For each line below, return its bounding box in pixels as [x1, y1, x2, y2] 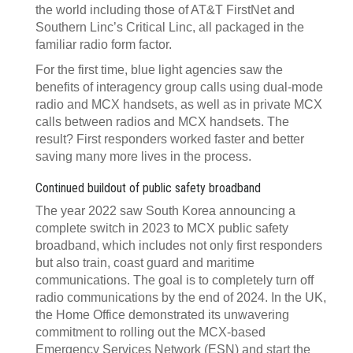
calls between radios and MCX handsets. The [35, 115, 289, 128]
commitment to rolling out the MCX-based [35, 325, 266, 339]
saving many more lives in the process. [35, 150, 251, 163]
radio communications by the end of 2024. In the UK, [35, 291, 326, 304]
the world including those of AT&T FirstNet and [35, 3, 295, 17]
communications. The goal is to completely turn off [35, 273, 314, 287]
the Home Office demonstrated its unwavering [35, 308, 289, 321]
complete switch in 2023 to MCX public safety [35, 221, 288, 235]
